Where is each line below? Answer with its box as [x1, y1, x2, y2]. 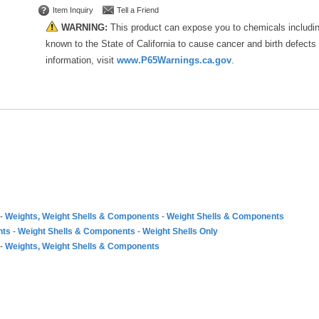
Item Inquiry [53, 6, 93, 14]
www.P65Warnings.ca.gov [117, 55, 231, 66]
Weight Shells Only [142, 226, 218, 236]
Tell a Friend [117, 6, 159, 14]
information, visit [46, 55, 117, 66]
